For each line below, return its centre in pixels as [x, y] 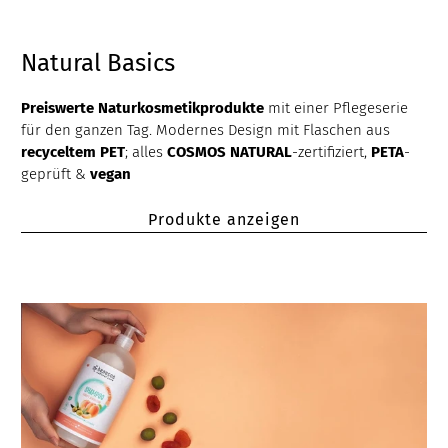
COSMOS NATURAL [230, 152]
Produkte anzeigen [224, 219]
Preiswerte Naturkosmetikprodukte [143, 108]
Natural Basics [98, 63]
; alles [146, 152]
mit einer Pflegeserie [336, 108]
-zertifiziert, [332, 152]
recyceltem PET [73, 152]
